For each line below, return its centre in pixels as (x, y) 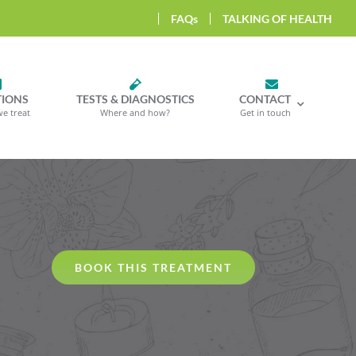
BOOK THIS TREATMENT (154, 267)
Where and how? (135, 113)
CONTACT (265, 99)
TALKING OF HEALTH (278, 18)
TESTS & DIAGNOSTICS (135, 99)
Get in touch (265, 113)
